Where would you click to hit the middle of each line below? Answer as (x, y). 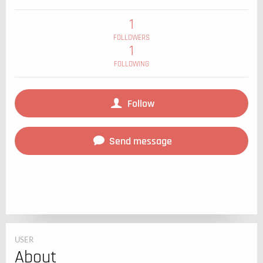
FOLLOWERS (131, 38)
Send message (140, 141)
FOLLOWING (131, 64)
